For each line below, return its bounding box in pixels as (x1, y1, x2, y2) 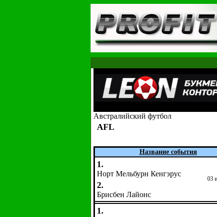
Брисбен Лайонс (97, 190, 151, 199)
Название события (139, 148, 197, 155)
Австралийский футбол (93, 112, 171, 120)
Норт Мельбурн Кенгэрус (97, 170, 181, 178)
